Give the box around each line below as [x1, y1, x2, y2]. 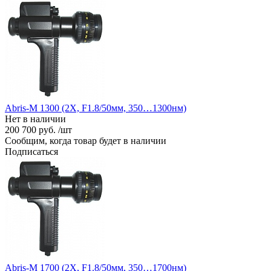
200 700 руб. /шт [5, 124, 72, 135]
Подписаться [5, 146, 58, 157]
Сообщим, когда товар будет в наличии [5, 135, 166, 146]
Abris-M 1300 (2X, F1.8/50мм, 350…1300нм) [5, 102, 186, 113]
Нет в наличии [5, 113, 66, 124]
